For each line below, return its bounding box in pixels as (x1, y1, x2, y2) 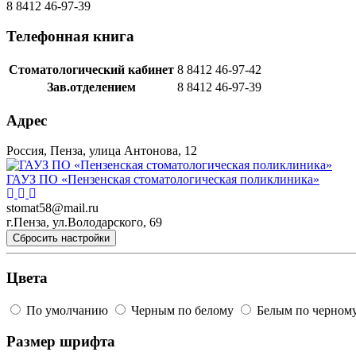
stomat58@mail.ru (6, 201, 99, 215)
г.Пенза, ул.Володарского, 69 (6, 215, 162, 230)
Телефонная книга (6, 28, 134, 45)
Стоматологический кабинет (9, 63, 174, 76)
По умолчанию (23, 303, 111, 317)
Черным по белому (128, 303, 237, 317)
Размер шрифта (6, 332, 115, 350)
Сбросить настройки (13, 232, 110, 245)
